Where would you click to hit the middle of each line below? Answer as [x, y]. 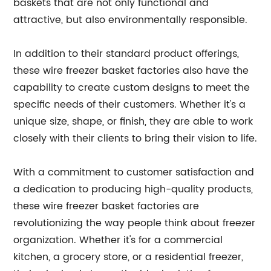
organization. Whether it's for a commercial [118, 240]
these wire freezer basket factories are [106, 206]
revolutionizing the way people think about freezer [135, 223]
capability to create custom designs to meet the [132, 88]
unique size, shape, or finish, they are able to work [133, 122]
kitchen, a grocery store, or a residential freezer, [129, 257]
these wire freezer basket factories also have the [131, 71]
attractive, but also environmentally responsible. [131, 20]
